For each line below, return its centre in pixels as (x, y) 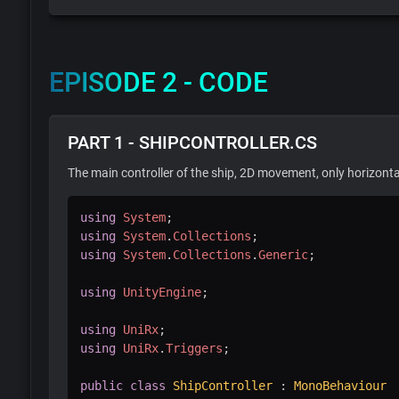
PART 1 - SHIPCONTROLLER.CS (192, 142)
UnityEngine (162, 292)
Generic (283, 254)
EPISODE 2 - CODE (158, 82)
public (101, 385)
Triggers (194, 348)
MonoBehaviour (340, 385)
